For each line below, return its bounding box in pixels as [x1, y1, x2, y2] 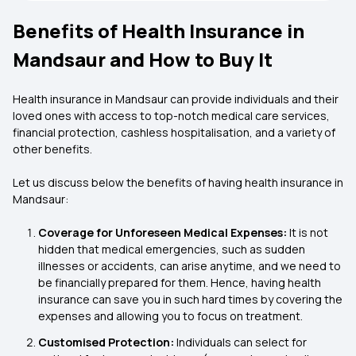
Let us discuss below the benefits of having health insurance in [13, 175, 343, 190]
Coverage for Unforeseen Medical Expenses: [38, 225, 289, 240]
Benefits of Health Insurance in [13, 17, 304, 44]
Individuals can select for [176, 335, 307, 350]
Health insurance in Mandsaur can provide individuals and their [13, 91, 339, 106]
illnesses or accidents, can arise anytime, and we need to [38, 258, 341, 273]
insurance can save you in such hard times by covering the [38, 292, 342, 307]
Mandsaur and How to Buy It [13, 46, 273, 72]
